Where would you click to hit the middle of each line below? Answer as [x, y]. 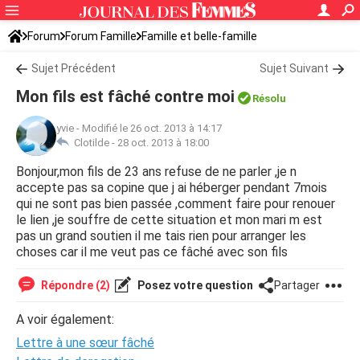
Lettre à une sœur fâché [85, 343]
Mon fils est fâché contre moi [125, 96]
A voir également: [65, 319]
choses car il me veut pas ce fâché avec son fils [152, 252]
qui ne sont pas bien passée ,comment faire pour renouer [176, 204]
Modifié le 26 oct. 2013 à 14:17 [152, 128]
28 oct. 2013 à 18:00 [163, 143]
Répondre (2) [74, 285]
